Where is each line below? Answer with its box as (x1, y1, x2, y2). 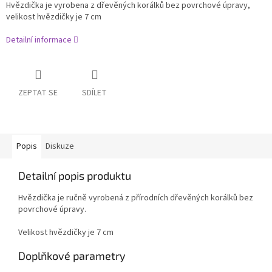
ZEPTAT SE (18, 87, 58, 100)
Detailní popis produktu (18, 169, 131, 183)
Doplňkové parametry (18, 249, 126, 263)
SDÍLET (82, 87, 107, 100)
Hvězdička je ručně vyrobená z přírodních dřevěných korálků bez (18, 192, 253, 205)
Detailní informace (6, 34, 72, 47)
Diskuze (46, 140, 74, 153)
